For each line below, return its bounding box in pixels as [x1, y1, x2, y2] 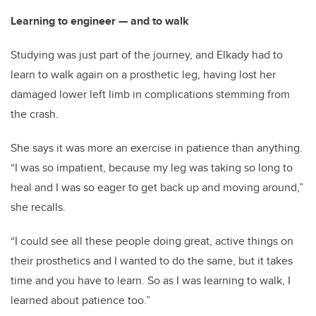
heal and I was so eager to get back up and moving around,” [11, 179, 303, 196]
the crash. [11, 106, 59, 123]
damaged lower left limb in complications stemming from [11, 86, 290, 103]
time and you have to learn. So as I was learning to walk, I [11, 272, 291, 289]
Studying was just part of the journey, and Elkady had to [11, 47, 283, 63]
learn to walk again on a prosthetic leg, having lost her [11, 66, 276, 83]
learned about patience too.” [11, 292, 150, 309]
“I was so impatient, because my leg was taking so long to [11, 159, 293, 176]
